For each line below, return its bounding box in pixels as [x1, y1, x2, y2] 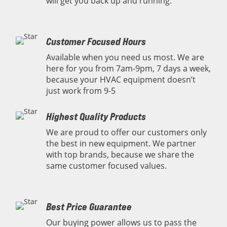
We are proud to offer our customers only [46, 126, 207, 138]
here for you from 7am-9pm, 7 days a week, [46, 62, 211, 74]
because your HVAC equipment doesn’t [46, 73, 196, 85]
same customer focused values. [46, 160, 167, 171]
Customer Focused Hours [46, 34, 146, 48]
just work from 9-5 [46, 85, 116, 96]
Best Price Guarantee [46, 200, 132, 213]
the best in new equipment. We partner [46, 137, 197, 149]
